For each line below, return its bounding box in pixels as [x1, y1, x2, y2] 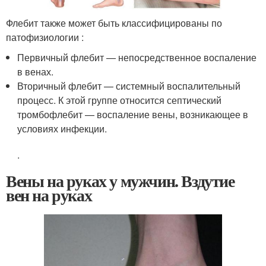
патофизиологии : [6, 30, 84, 44]
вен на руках [6, 183, 92, 207]
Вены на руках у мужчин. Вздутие [6, 169, 235, 193]
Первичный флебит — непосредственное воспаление [17, 50, 257, 64]
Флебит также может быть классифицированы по [6, 16, 222, 30]
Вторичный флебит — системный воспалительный [17, 79, 241, 93]
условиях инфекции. [17, 122, 107, 135]
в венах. [17, 65, 54, 78]
